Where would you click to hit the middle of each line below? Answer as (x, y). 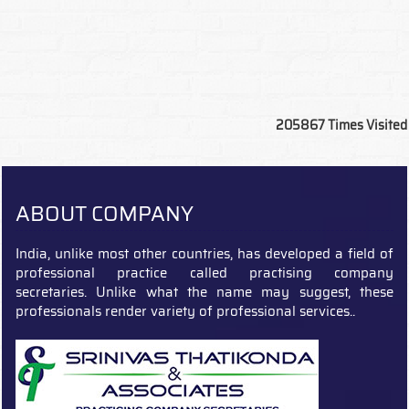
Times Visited (367, 125)
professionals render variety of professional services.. (185, 311)
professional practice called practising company (204, 273)
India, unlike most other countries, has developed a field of (204, 254)
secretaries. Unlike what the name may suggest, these (204, 292)
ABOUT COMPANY (105, 214)
